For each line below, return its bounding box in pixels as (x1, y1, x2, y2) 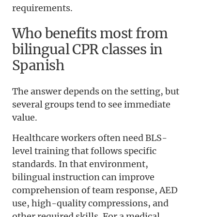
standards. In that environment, (12, 158, 148, 170)
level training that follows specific (12, 145, 156, 156)
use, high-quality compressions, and (12, 197, 169, 209)
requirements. (12, 2, 73, 14)
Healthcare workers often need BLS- (12, 132, 167, 143)
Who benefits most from (12, 25, 168, 43)
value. (12, 112, 37, 124)
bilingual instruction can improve (12, 171, 155, 183)
